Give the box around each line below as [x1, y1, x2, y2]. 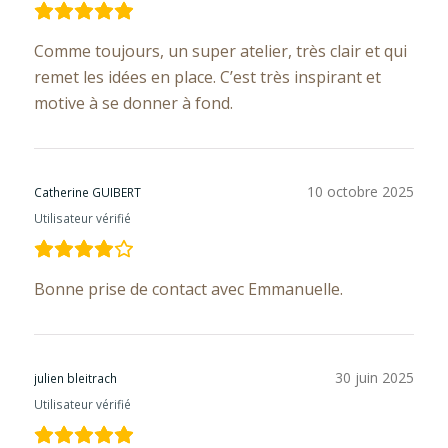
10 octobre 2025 [307, 182, 415, 202]
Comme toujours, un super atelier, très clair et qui [33, 40, 407, 63]
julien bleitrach [33, 370, 117, 387]
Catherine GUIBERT [33, 184, 141, 201]
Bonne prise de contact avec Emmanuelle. [33, 278, 343, 301]
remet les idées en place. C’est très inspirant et [33, 66, 381, 89]
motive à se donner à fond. [33, 92, 233, 115]
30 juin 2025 [335, 368, 415, 388]
